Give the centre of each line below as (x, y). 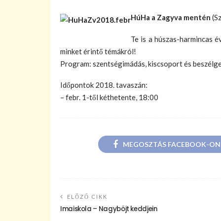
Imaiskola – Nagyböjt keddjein (109, 209)
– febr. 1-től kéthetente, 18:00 (109, 97)
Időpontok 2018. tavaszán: (104, 85)
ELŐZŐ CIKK (87, 197)
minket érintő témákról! (98, 51)
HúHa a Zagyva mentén (171, 17)
